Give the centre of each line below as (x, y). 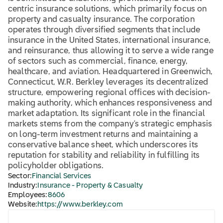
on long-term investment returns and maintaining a (103, 135)
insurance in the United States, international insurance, (109, 41)
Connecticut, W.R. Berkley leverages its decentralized (108, 83)
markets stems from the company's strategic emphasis (110, 124)
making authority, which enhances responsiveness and (110, 104)
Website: (23, 205)
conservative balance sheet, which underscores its (103, 145)
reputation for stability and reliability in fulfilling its (104, 156)
